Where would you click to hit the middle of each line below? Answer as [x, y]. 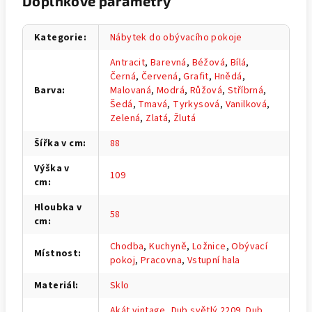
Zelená [125, 118]
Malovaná [131, 90]
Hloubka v [58, 207]
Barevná [169, 62]
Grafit [196, 76]
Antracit [128, 62]
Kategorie [59, 37]
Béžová [209, 62]
